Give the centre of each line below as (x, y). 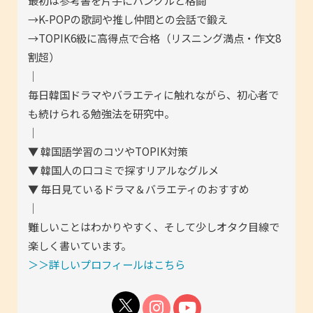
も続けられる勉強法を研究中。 (101, 113)
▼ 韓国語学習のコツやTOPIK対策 (108, 151)
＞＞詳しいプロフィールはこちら (107, 264)
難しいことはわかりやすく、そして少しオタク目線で (154, 226)
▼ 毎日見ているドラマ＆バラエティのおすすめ (139, 188)
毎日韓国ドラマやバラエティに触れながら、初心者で (153, 94)
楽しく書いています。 (80, 245)
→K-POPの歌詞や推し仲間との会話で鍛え (128, 19)
